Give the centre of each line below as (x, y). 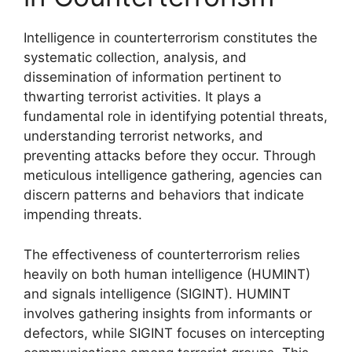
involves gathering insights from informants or (168, 313)
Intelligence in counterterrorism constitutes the (170, 38)
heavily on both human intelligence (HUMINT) (167, 274)
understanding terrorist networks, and (143, 136)
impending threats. (83, 214)
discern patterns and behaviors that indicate (164, 195)
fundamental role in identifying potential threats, (176, 116)
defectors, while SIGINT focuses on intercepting (174, 333)
